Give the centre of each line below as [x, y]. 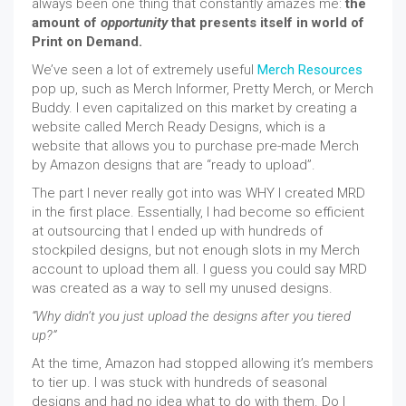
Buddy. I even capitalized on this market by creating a [194, 107]
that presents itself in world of [266, 22]
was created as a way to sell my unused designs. [182, 288]
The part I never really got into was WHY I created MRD [198, 193]
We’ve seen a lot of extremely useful [145, 69]
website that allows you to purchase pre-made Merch [195, 145]
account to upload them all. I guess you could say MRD [199, 269]
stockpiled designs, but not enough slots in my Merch [196, 250]
